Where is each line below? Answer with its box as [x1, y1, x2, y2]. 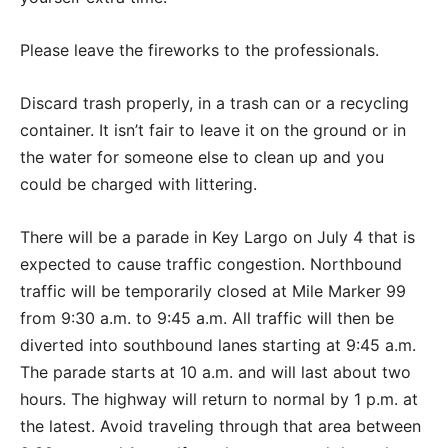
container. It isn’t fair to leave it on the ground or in [20, 120, 406, 141]
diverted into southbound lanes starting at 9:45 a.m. [20, 335, 416, 356]
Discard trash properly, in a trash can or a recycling [20, 93, 409, 114]
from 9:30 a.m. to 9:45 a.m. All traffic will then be [20, 308, 394, 329]
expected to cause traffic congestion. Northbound [20, 254, 402, 275]
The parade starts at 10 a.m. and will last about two [20, 362, 411, 383]
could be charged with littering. [20, 174, 257, 195]
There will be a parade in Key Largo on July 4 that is [20, 227, 415, 248]
